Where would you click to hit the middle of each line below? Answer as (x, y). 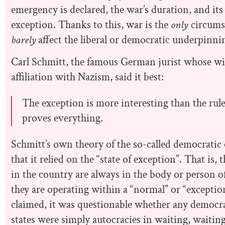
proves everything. (63, 119)
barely (24, 40)
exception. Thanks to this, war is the (91, 25)
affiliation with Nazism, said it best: (87, 77)
